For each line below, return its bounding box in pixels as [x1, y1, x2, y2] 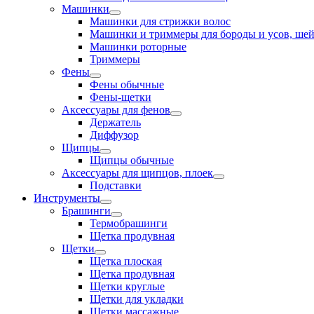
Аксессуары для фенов [62, 104, 170, 116]
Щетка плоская [90, 255, 162, 267]
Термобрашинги [90, 217, 168, 229]
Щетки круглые [90, 280, 165, 292]
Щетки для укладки [90, 293, 184, 305]
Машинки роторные [90, 41, 186, 53]
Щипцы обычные [90, 154, 174, 166]
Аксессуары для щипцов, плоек [62, 167, 213, 179]
